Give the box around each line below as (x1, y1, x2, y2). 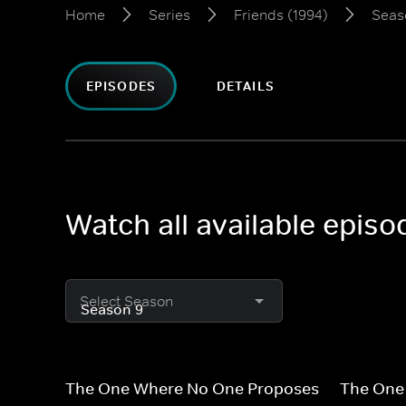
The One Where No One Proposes (65, 379, 319, 399)
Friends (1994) (234, 5, 328, 24)
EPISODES (86, 78, 156, 94)
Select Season (80, 292, 173, 310)
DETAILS (216, 78, 275, 94)
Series (149, 5, 190, 24)
